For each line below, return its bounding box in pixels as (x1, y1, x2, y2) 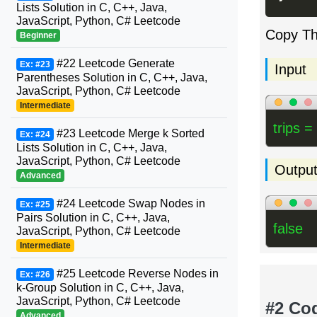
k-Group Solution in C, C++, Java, (16, 282, 184, 294)
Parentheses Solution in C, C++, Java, (16, 71, 207, 83)
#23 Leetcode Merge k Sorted (53, 127, 204, 139)
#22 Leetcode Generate (53, 57, 175, 69)
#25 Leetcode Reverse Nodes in (53, 267, 219, 279)
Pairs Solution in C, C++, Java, (16, 212, 170, 224)
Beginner (19, 30, 57, 40)
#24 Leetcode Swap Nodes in (53, 197, 205, 209)
